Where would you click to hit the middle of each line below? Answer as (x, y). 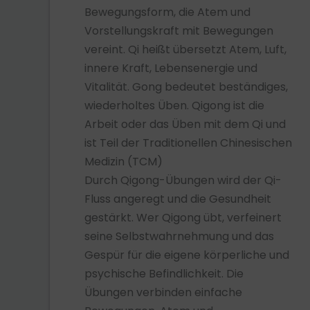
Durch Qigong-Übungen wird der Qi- (183, 181)
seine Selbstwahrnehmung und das (179, 237)
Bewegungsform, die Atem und (167, 12)
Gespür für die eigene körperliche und (187, 255)
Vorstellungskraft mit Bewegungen (179, 31)
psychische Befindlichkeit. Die (164, 274)
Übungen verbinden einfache (163, 293)
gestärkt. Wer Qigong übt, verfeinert (183, 218)
